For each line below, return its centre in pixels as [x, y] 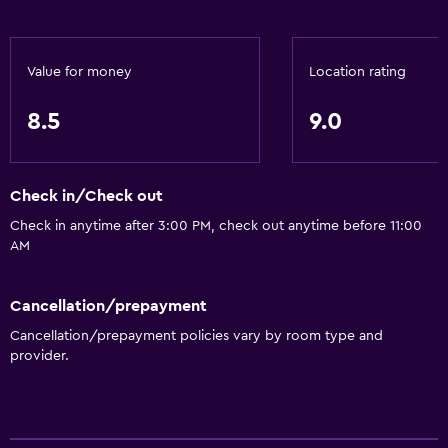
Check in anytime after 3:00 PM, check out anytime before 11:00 [216, 226]
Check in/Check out [86, 196]
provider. [39, 355]
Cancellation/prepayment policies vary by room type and [196, 335]
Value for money [79, 72]
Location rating [357, 72]
